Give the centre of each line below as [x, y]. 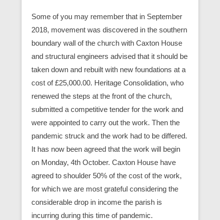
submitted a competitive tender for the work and [107, 109]
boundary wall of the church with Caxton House [107, 43]
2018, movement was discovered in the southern [109, 29]
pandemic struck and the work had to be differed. [109, 136]
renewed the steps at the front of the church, [102, 96]
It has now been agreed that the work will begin [106, 149]
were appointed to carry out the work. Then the [106, 122]
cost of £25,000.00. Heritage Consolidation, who [108, 82]
